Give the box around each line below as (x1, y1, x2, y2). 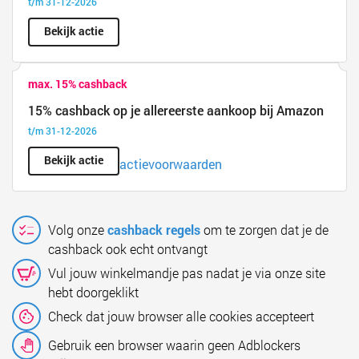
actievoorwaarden (119, 155, 222, 173)
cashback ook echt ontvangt (48, 240, 208, 258)
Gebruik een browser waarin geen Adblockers (48, 337, 301, 354)
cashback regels (107, 221, 200, 239)
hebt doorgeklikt (48, 284, 139, 301)
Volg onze (48, 221, 107, 239)
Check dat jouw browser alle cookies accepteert (48, 308, 314, 325)
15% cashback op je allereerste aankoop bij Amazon (28, 102, 324, 119)
